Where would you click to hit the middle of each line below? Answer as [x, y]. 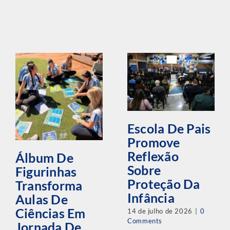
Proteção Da [164, 184]
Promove [154, 142]
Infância [151, 198]
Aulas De [41, 199]
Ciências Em [50, 213]
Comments [145, 221]
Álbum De [44, 158]
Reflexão [153, 156]
